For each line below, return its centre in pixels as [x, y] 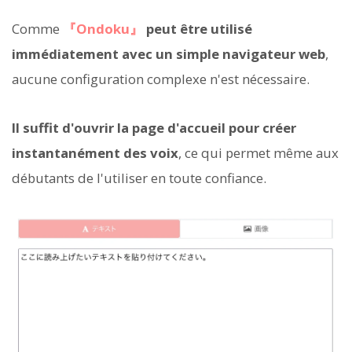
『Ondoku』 [103, 29]
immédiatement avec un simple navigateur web [169, 54]
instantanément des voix [95, 153]
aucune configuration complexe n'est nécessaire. [161, 79]
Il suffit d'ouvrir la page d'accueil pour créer [154, 128]
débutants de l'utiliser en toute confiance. [139, 178]
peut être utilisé [199, 29]
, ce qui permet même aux [258, 153]
